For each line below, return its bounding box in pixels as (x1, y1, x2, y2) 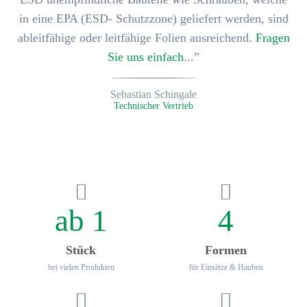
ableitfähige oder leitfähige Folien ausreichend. (17, 30, 256, 45)
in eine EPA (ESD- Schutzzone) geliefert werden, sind (19, 11, 288, 25)
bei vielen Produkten (47, 262, 114, 273)
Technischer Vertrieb (113, 100, 193, 111)
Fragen (255, 30, 290, 45)
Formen (205, 243, 247, 257)
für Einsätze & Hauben (188, 262, 263, 273)
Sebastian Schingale (110, 88, 197, 100)
